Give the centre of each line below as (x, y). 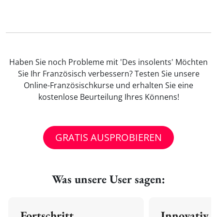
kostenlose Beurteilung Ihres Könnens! (108, 97)
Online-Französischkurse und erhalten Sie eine (108, 85)
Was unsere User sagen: (108, 179)
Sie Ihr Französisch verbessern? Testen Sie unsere (108, 74)
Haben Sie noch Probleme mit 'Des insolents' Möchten (108, 62)
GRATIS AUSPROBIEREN (108, 137)
